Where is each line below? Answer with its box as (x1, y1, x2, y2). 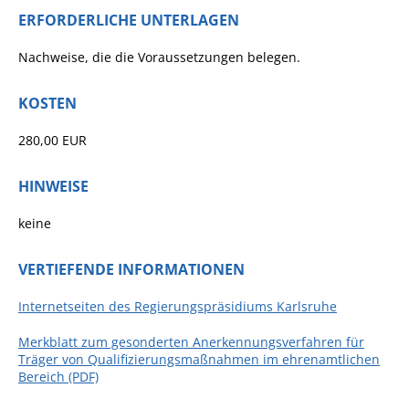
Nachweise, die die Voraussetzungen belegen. (18, 48, 300, 66)
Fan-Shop (179, 20, 237, 38)
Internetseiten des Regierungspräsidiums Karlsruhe (18, 298, 337, 315)
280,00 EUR (18, 131, 87, 149)
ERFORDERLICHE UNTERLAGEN (18, 10, 239, 30)
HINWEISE (18, 176, 89, 196)
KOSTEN (18, 93, 77, 113)
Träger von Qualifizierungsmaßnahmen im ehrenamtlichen (18, 351, 380, 368)
